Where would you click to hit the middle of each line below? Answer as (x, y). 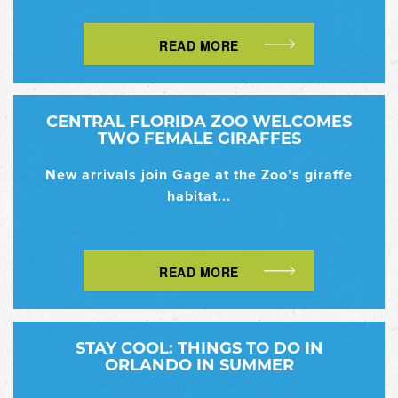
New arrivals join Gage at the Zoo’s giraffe (199, 175)
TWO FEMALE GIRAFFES (199, 138)
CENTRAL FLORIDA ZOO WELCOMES (199, 121)
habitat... (199, 196)
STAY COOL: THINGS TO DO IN (199, 348)
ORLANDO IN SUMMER (199, 365)
